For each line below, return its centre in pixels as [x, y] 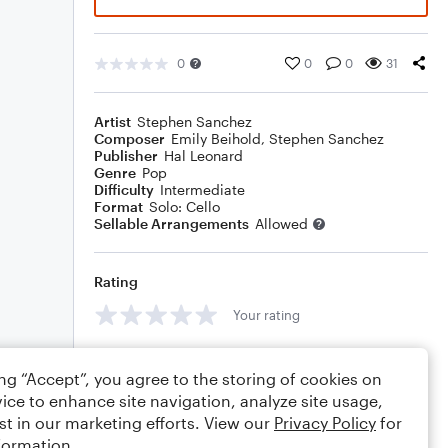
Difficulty [124, 189]
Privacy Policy [325, 422]
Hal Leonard [203, 155]
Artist [112, 121]
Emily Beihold [216, 138]
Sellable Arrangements [171, 223]
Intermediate [202, 189]
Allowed [281, 223]
